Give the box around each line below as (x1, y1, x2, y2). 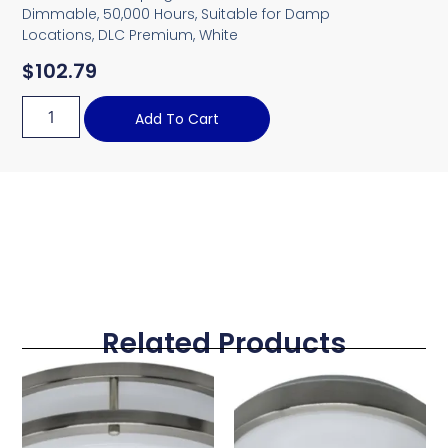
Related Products (102, 324, 346, 364)
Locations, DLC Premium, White (22, 24, 239, 45)
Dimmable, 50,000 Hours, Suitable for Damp (22, 3, 331, 24)
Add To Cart (135, 109, 220, 130)
